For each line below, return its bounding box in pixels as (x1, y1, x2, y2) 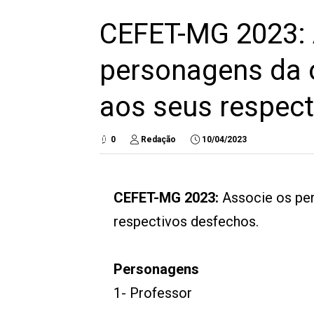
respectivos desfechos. (114, 213, 259, 230)
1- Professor (114, 285, 192, 301)
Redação (141, 135, 176, 144)
